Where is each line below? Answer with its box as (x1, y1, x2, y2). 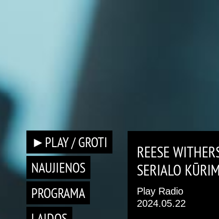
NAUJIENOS (31, 158, 86, 176)
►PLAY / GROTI (31, 133, 108, 151)
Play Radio (137, 186, 183, 197)
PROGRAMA (31, 184, 85, 202)
